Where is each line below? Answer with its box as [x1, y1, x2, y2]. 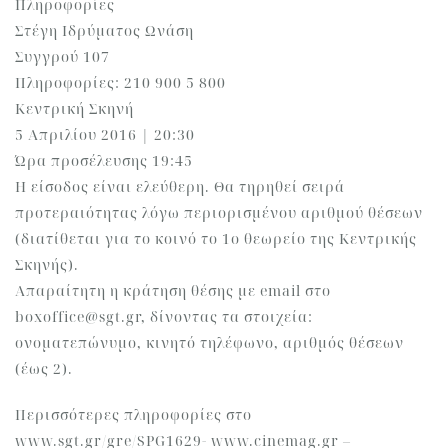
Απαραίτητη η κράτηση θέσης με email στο [15, 281, 331, 300]
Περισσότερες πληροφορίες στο [15, 405, 252, 424]
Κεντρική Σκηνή [15, 99, 134, 118]
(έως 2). [15, 359, 73, 378]
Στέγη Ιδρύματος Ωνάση [15, 21, 194, 40]
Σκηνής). [15, 255, 79, 274]
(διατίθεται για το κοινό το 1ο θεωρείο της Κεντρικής [15, 229, 417, 248]
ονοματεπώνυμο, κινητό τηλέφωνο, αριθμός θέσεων [15, 333, 404, 352]
